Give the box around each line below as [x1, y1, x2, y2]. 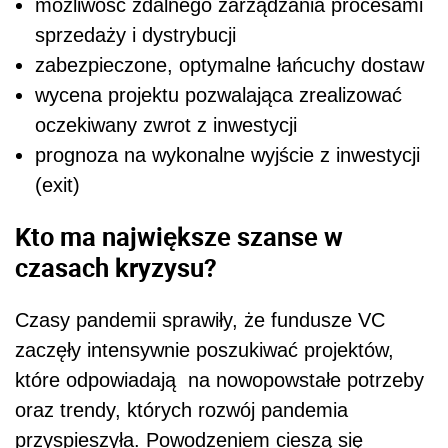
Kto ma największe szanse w [15, 219, 343, 254]
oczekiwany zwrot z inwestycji [35, 113, 297, 136]
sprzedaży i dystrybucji [35, 23, 236, 46]
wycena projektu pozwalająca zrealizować [35, 83, 402, 106]
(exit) [35, 173, 80, 196]
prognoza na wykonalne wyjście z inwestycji [35, 143, 420, 166]
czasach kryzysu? [15, 250, 217, 285]
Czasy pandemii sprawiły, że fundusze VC [15, 308, 385, 331]
